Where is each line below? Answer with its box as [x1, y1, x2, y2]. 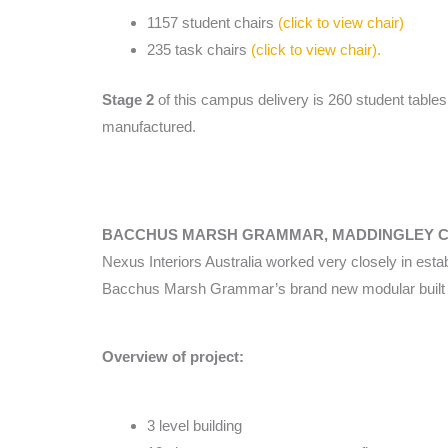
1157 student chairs [147, 14, 278, 32]
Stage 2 [102, 90, 154, 108]
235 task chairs [147, 41, 251, 59]
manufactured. [102, 117, 196, 135]
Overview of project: [102, 348, 244, 366]
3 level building [147, 416, 242, 434]
